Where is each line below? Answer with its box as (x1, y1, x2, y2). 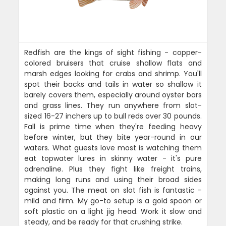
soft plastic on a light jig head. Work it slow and (24, 206, 202, 217)
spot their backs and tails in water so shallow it (24, 79, 202, 90)
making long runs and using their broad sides (24, 175, 202, 185)
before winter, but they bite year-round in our (24, 132, 202, 143)
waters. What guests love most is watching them (24, 143, 202, 153)
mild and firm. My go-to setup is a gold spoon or (24, 196, 202, 206)
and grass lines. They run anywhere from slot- (24, 100, 202, 111)
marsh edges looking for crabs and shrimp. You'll (24, 69, 202, 79)
